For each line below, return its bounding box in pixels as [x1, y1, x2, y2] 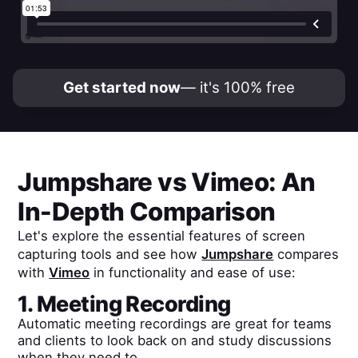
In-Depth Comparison [18, 197, 276, 228]
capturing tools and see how [18, 246, 202, 263]
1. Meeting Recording [18, 290, 231, 317]
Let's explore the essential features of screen [18, 228, 306, 245]
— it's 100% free [181, 78, 295, 97]
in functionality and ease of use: [89, 265, 296, 281]
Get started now [63, 78, 181, 97]
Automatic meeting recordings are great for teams [18, 315, 332, 332]
